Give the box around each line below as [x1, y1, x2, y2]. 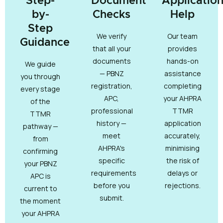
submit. [99, 193, 124, 203]
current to [23, 184, 57, 194]
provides [168, 44, 198, 54]
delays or [167, 168, 198, 178]
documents [92, 56, 131, 66]
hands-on [166, 56, 199, 66]
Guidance [20, 37, 70, 49]
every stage [20, 84, 61, 94]
